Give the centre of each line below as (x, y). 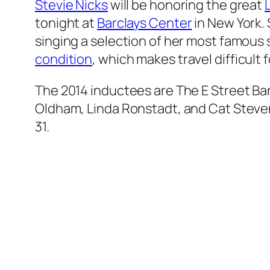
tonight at (66, 23)
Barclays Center (144, 23)
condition (64, 59)
